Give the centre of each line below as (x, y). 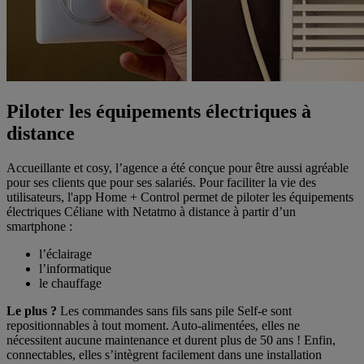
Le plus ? (32, 311)
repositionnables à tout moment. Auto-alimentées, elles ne (153, 326)
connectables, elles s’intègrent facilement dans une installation (164, 355)
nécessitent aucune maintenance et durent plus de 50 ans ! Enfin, (171, 340)
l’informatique (75, 269)
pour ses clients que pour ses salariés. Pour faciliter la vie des (161, 183)
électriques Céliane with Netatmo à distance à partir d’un (151, 212)
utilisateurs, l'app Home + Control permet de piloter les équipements (180, 197)
